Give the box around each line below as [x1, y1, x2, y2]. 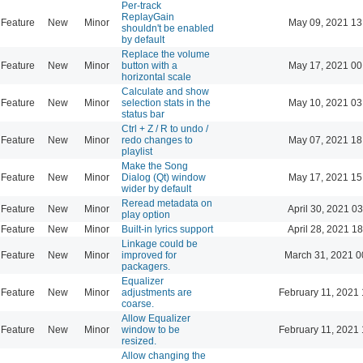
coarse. [122, 297, 154, 310]
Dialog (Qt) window [122, 171, 206, 183]
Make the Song [122, 160, 188, 172]
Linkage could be [122, 237, 198, 250]
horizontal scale [122, 70, 191, 83]
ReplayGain [122, 11, 174, 23]
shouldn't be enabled [122, 22, 214, 34]
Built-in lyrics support [122, 223, 213, 235]
